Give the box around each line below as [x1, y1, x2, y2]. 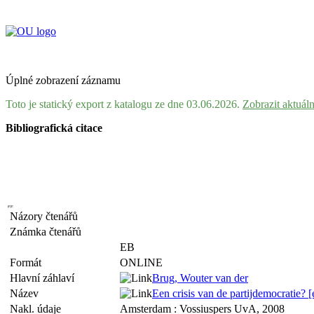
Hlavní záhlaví [10, 272, 80, 284]
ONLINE [120, 257, 163, 268]
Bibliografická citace [6, 122, 102, 134]
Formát [10, 257, 47, 268]
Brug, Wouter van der [152, 272, 248, 284]
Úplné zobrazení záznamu [6, 74, 121, 86]
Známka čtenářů [10, 226, 87, 238]
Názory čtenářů [10, 210, 83, 222]
